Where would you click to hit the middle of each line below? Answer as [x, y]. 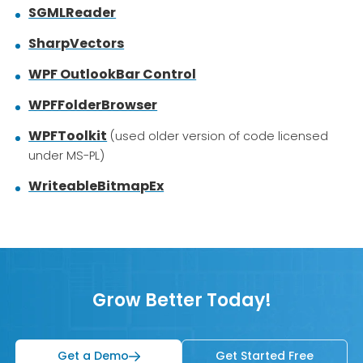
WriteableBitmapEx [96, 186]
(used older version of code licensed [218, 136]
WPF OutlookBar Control [113, 74]
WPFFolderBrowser [93, 105]
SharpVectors [77, 43]
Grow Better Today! [181, 300]
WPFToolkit [68, 136]
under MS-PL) [67, 156]
